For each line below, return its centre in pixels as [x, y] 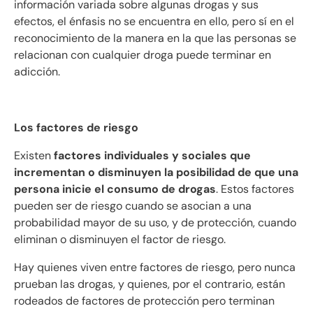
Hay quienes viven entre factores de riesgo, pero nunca [155, 268]
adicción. [37, 72]
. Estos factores [255, 189]
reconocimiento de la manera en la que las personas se [155, 38]
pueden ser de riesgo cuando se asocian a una [133, 206]
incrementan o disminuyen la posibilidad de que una [156, 173]
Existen [34, 156]
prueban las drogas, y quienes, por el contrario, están [150, 284]
